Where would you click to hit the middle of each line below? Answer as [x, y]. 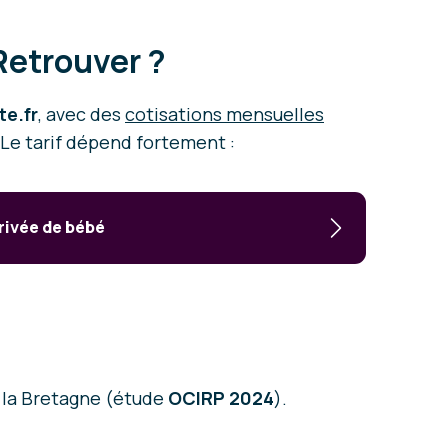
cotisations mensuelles [224, 114]
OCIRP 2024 [221, 397]
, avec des [81, 114]
